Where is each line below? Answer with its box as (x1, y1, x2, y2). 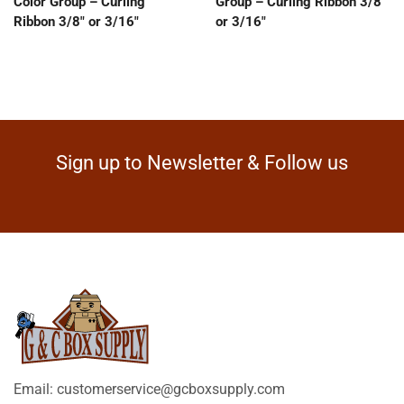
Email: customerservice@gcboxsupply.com (14, 380, 285, 398)
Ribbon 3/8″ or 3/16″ (14, 13, 139, 30)
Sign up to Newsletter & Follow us (56, 151, 348, 174)
